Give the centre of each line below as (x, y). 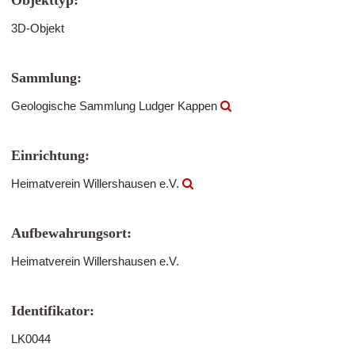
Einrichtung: (50, 155)
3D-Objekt (38, 28)
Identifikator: (53, 311)
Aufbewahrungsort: (71, 233)
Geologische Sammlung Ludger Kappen (116, 106)
